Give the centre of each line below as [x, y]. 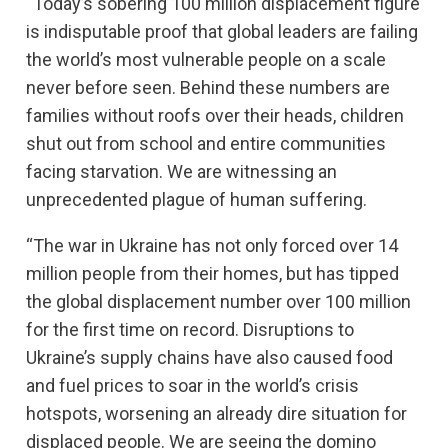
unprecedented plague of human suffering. [196, 199]
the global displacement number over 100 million [218, 301]
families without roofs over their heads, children [215, 115]
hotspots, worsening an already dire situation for [216, 413]
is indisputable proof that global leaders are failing [222, 31]
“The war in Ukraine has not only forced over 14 [212, 245]
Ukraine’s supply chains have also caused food [209, 357]
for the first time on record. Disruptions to [190, 329]
